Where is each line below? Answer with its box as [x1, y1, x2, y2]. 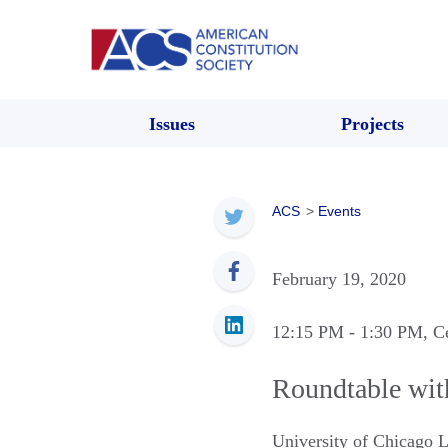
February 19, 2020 [272, 268, 406, 289]
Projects [340, 113, 404, 134]
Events [318, 202, 361, 219]
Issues [149, 113, 195, 134]
